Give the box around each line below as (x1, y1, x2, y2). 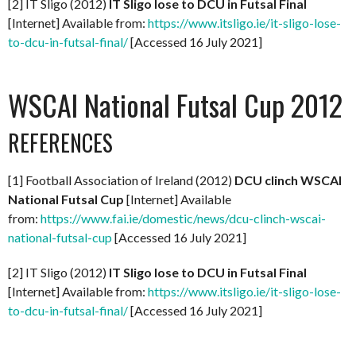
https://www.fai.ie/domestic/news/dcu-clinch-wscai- (41, 210, 326, 226)
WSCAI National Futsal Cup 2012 (8, 83, 342, 126)
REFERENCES (8, 126, 113, 159)
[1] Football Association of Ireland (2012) (8, 172, 234, 188)
